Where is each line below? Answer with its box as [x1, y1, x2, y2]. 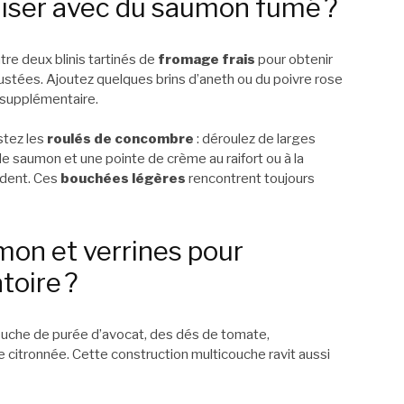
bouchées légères [60, 170, 186, 188]
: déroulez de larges [194, 131, 316, 148]
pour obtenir [255, 50, 333, 68]
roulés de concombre [47, 131, 194, 148]
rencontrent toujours [186, 170, 315, 188]
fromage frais [158, 50, 255, 68]
